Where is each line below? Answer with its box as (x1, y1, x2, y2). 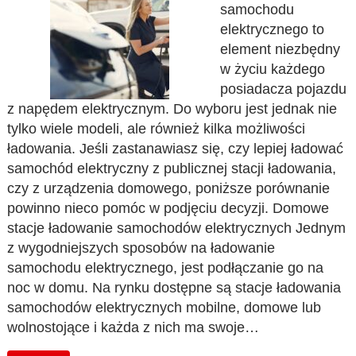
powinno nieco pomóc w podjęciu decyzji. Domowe (7, 200, 330, 216)
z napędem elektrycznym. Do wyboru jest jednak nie (7, 101, 338, 117)
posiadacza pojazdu (219, 81, 346, 97)
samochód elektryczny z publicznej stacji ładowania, (7, 161, 337, 176)
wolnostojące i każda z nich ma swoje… (7, 319, 260, 335)
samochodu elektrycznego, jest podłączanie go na (7, 260, 324, 276)
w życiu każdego (219, 61, 325, 77)
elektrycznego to (219, 21, 324, 37)
